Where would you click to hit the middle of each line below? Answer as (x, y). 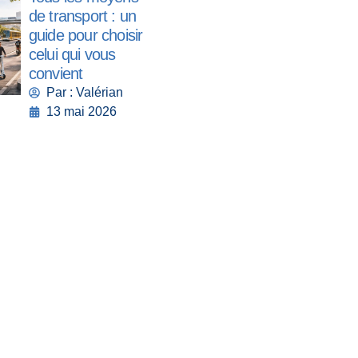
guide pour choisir (86, 36)
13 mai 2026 (82, 112)
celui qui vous (72, 55)
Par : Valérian (85, 93)
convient (56, 74)
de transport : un (82, 16)
